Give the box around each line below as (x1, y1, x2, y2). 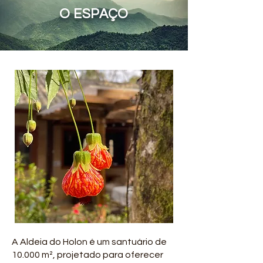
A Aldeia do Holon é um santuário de (12, 237, 167, 247)
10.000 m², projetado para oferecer (12, 250, 163, 259)
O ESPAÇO (59, 7, 129, 21)
